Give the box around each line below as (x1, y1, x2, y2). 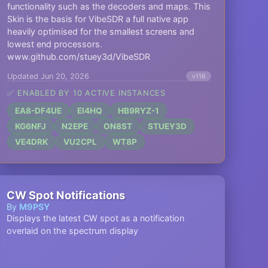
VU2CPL (63, 137, 98, 147)
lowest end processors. (7, 39, 103, 49)
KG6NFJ (15, 121, 47, 131)
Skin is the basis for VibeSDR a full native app (7, 14, 189, 24)
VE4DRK (15, 137, 48, 147)
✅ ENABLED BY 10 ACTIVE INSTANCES (7, 89, 166, 98)
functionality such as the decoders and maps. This (7, 1, 211, 11)
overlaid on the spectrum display (7, 226, 139, 236)
